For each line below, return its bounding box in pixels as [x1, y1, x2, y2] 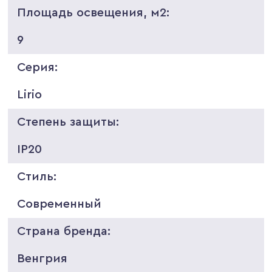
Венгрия [17, 252, 68, 265]
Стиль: [17, 170, 57, 183]
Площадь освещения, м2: [17, 6, 170, 19]
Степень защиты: [17, 115, 120, 128]
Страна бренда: [17, 225, 111, 237]
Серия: [17, 61, 58, 73]
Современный [17, 197, 102, 210]
